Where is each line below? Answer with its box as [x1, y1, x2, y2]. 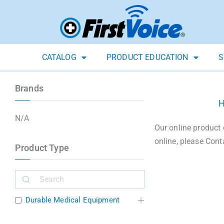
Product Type [15, 142, 69, 153]
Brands [15, 83, 43, 94]
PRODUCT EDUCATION [106, 52, 188, 62]
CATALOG [41, 52, 76, 62]
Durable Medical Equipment [25, 195, 119, 205]
